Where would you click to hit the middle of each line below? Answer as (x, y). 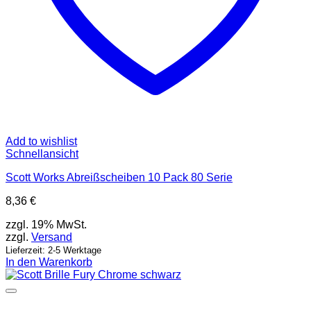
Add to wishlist (41, 142)
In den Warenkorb (49, 262)
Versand (52, 237)
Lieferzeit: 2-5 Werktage (53, 251)
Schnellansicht (42, 154)
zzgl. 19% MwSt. (46, 225)
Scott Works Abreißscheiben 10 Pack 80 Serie (119, 178)
